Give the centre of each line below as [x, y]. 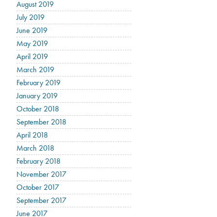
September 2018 [42, 122]
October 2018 [38, 109]
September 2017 [42, 200]
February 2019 [39, 83]
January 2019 [37, 96]
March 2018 [36, 148]
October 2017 [38, 187]
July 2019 [31, 17]
